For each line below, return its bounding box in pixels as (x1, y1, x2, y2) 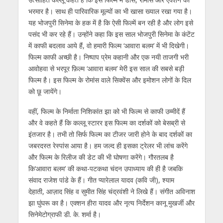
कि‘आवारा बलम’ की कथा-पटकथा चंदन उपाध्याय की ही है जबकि (28, 164, 183, 174)
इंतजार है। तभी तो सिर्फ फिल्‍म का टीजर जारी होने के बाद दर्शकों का (28, 129, 192, 139)
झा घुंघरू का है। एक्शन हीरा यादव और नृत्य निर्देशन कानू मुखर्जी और (28, 198, 195, 208)
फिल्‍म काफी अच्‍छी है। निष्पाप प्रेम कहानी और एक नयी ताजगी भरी (28, 52, 189, 62)
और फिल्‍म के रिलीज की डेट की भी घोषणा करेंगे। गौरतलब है (28, 152, 174, 162)
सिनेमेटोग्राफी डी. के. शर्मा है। (28, 210, 101, 220)
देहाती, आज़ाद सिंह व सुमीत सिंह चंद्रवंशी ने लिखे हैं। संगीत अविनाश (28, 187, 195, 197)
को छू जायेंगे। (28, 86, 62, 96)
